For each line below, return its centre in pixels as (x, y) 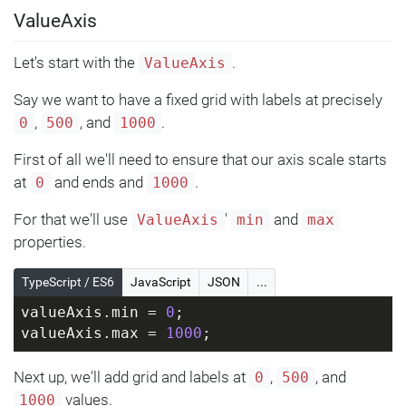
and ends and (98, 182)
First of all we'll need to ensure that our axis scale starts (200, 159)
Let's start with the (76, 62)
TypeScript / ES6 (68, 281)
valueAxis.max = (93, 334)
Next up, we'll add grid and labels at (131, 377)
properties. (50, 242)
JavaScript (161, 281)
